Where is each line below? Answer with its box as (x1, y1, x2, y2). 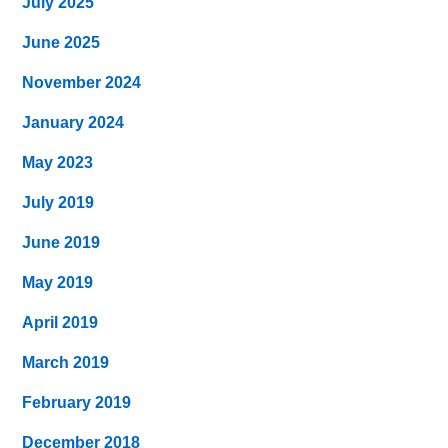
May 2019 (22, 273, 94, 291)
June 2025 (22, 33, 101, 51)
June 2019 (22, 233, 101, 251)
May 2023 (22, 153, 94, 171)
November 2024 (22, 73, 142, 91)
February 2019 (22, 393, 132, 411)
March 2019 (22, 353, 110, 371)
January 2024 (22, 113, 125, 131)
